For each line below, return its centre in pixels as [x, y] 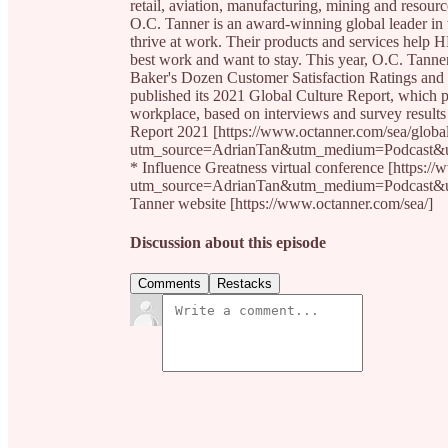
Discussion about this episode [228, 243]
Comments [169, 284]
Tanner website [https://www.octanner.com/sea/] [281, 203]
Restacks [244, 284]
